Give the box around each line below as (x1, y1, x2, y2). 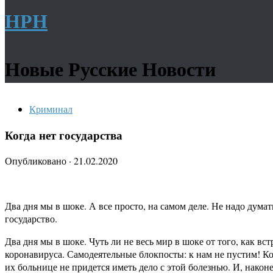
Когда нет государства (5, 126, 122, 143)
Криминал (29, 102, 73, 115)
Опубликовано (5, 154, 69, 168)
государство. (5, 212, 57, 225)
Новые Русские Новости (5, 54, 216, 83)
